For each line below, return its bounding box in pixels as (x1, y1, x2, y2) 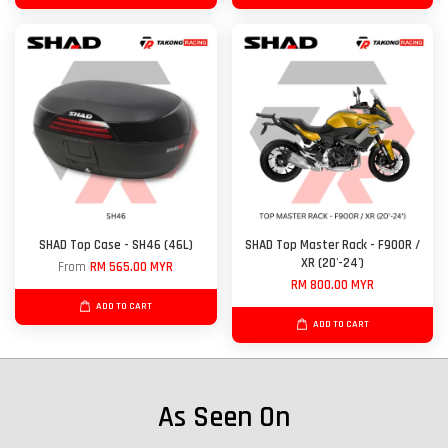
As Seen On (158, 399, 290, 436)
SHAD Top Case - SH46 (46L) (38, 237, 193, 254)
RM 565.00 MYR (90, 259, 174, 276)
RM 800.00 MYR (290, 277, 374, 294)
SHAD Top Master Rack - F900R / (244, 237, 420, 254)
